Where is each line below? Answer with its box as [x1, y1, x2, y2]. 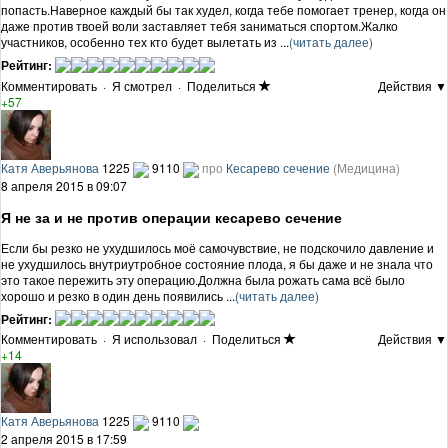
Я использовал [112, 330, 197, 348]
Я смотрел [112, 76, 172, 94]
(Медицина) [333, 158, 400, 176]
